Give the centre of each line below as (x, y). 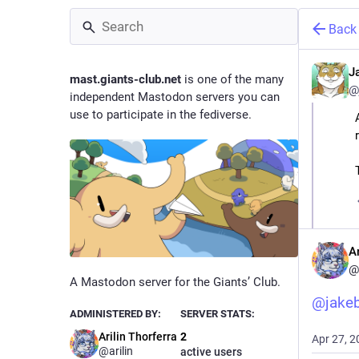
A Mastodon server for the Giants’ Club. (175, 282)
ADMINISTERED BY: (115, 314)
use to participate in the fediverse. (161, 115)
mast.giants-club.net (125, 79)
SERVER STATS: (217, 314)
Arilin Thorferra (138, 337)
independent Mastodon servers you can (175, 97)
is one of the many (232, 79)
